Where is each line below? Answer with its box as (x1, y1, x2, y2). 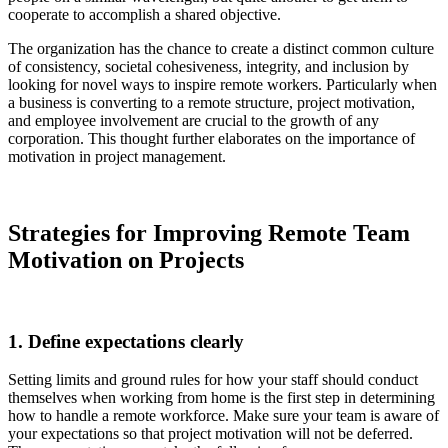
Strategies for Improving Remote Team (8, 219, 410, 246)
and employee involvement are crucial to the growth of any (8, 112, 379, 130)
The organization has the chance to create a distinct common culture (8, 40, 434, 58)
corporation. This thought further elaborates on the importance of (8, 130, 415, 148)
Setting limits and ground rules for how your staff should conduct (8, 371, 418, 389)
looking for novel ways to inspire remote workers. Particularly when (8, 76, 437, 94)
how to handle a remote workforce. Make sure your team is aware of (8, 407, 439, 425)
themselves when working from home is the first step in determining (8, 389, 435, 407)
